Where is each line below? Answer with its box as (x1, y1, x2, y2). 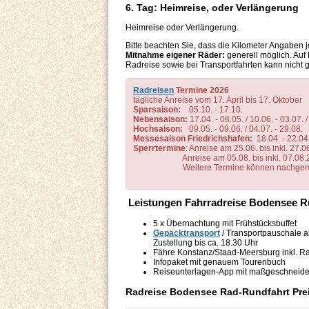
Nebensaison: (133, 114, 188, 125)
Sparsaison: (133, 105, 181, 115)
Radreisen (133, 86, 174, 96)
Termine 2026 (174, 86, 229, 96)
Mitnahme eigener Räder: (126, 50, 225, 61)
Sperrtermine (133, 143, 186, 154)
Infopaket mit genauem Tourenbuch (153, 257, 286, 268)
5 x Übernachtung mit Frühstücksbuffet (153, 219, 297, 229)
